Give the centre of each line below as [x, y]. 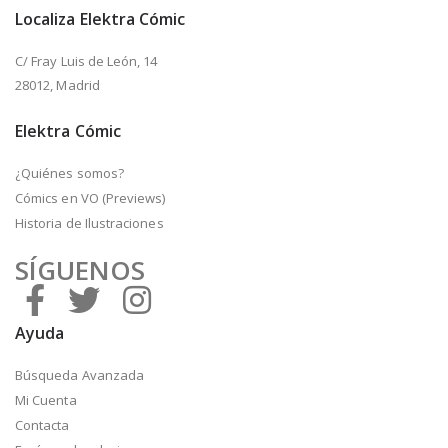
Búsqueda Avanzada [80, 375]
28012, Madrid [57, 84]
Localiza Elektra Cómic [100, 18]
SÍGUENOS [80, 269]
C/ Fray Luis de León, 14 [86, 60]
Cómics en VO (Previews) [90, 197]
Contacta [42, 425]
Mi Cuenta [46, 400]
